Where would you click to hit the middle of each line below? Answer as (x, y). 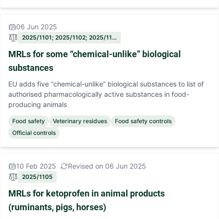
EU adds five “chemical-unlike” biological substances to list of (106, 84)
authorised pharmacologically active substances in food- (99, 94)
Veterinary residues (80, 121)
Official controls (34, 133)
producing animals (38, 104)
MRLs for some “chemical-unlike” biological (95, 54)
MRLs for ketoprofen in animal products (87, 193)
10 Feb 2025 (36, 166)
